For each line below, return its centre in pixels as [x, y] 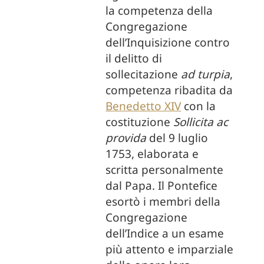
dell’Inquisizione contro [168, 42]
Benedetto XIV [143, 106]
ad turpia [206, 74]
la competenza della [159, 11]
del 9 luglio [179, 138]
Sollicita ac [201, 122]
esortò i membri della [163, 202]
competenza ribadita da [169, 90]
